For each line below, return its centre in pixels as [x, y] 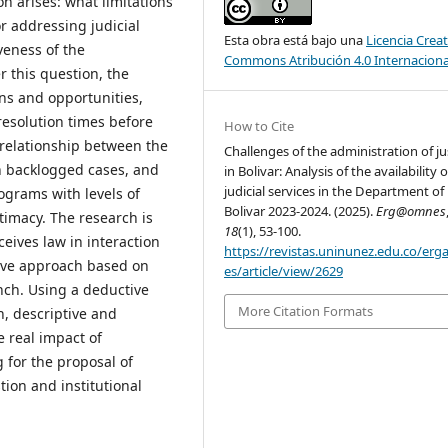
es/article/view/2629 [284, 271]
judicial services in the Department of [334, 191]
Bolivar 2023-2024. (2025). [300, 211]
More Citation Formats [306, 311]
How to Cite [259, 126]
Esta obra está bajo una [295, 40]
